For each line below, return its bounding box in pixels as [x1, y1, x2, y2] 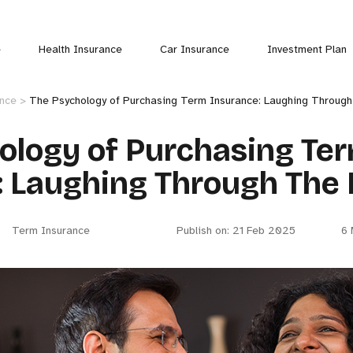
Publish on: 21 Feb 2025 [176, 223, 295, 237]
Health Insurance [38, 43, 122, 56]
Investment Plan [266, 43, 347, 56]
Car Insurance [159, 43, 229, 56]
